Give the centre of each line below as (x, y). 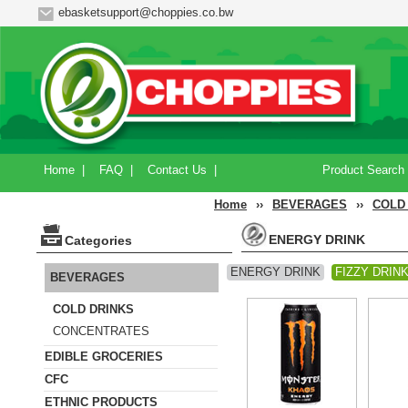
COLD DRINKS (93, 309)
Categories (98, 240)
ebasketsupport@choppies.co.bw (144, 12)
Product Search (363, 169)
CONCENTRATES (101, 331)
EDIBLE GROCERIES (104, 356)
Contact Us (177, 169)
